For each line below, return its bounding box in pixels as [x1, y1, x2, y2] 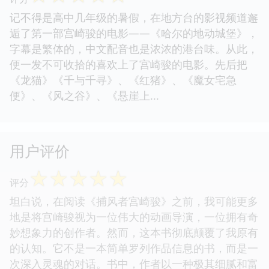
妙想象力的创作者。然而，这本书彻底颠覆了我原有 [10, 225, 258, 240]
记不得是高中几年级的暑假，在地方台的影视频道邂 [10, 10, 258, 25]
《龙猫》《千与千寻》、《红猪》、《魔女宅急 [10, 72, 237, 87]
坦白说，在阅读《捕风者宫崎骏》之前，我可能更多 [10, 193, 258, 208]
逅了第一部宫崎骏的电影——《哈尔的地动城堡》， [10, 25, 258, 40]
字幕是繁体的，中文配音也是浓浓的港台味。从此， [10, 41, 258, 56]
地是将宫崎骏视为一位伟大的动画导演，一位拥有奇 [10, 209, 258, 224]
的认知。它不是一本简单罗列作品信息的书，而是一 [10, 240, 258, 255]
